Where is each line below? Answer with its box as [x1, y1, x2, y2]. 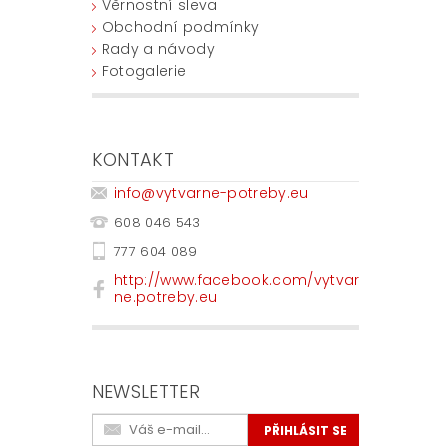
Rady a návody [101, 39, 215, 60]
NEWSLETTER [91, 379, 200, 405]
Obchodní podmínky [101, 17, 260, 38]
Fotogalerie [101, 61, 187, 82]
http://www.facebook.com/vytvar [113, 269, 360, 290]
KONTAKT [91, 147, 175, 173]
